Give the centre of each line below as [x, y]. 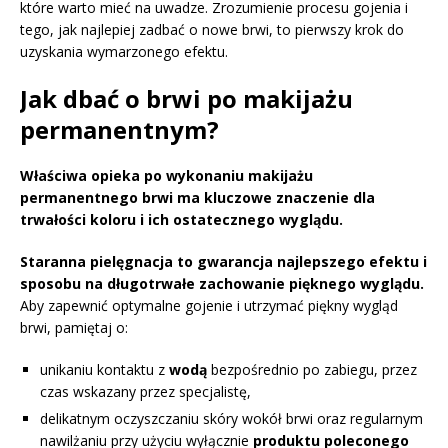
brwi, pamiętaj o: [74, 327]
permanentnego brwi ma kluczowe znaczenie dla [197, 197]
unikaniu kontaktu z [104, 369]
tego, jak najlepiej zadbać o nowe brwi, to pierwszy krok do [212, 29]
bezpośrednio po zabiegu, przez [312, 369]
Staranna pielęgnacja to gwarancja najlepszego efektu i [223, 261]
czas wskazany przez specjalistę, [145, 391]
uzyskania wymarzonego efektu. [124, 51]
